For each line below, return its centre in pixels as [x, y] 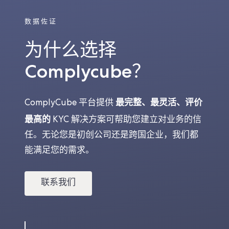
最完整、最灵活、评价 [159, 102]
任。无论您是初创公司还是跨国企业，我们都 [111, 136]
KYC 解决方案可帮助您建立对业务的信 [126, 121]
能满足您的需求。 [59, 151]
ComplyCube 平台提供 [70, 104]
